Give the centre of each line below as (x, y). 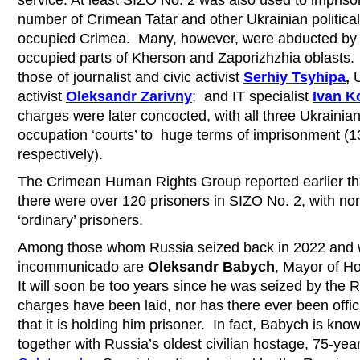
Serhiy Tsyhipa (295, 77)
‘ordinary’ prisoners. (82, 220)
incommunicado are (83, 266)
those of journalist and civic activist (131, 77)
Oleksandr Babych (211, 266)
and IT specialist (256, 96)
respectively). (60, 154)
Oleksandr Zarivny (129, 96)
